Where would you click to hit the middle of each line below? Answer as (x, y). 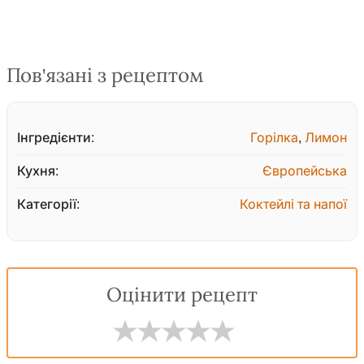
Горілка (274, 138)
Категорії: (48, 205)
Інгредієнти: (56, 138)
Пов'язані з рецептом (105, 76)
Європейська (305, 171)
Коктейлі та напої (293, 205)
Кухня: (38, 171)
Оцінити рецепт (182, 295)
